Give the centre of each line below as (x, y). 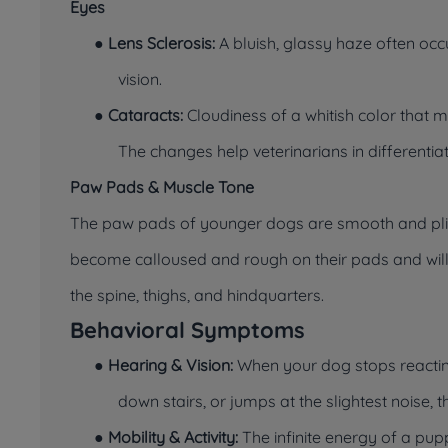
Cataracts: (147, 115)
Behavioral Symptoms (187, 330)
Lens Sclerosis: (163, 43)
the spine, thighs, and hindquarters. (197, 295)
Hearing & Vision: (170, 365)
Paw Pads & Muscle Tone (162, 187)
